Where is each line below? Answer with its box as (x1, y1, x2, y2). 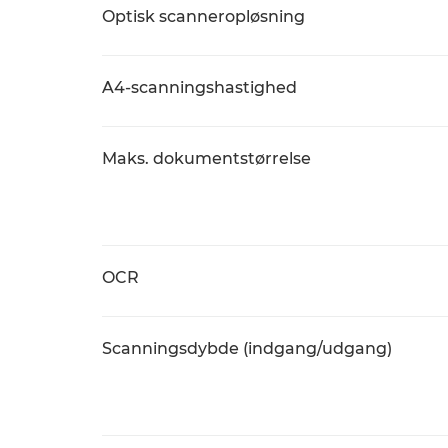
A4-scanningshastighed (102, 78, 297, 97)
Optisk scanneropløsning (102, 7, 305, 26)
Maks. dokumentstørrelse (102, 149, 311, 168)
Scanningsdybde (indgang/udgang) (102, 339, 392, 358)
